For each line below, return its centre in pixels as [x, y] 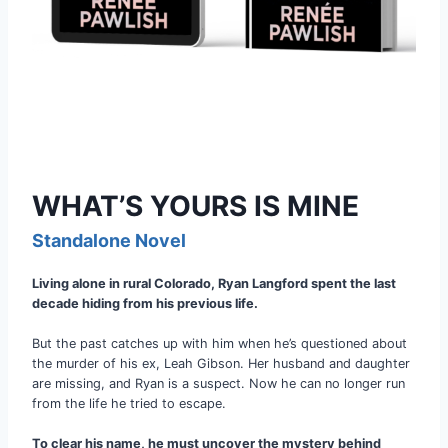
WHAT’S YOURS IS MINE [195, 206]
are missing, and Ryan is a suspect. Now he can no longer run [218, 384]
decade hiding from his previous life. [145, 304]
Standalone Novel [109, 241]
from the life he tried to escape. [129, 404]
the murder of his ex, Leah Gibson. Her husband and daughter [221, 364]
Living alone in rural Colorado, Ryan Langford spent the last [214, 284]
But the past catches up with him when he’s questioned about [219, 344]
